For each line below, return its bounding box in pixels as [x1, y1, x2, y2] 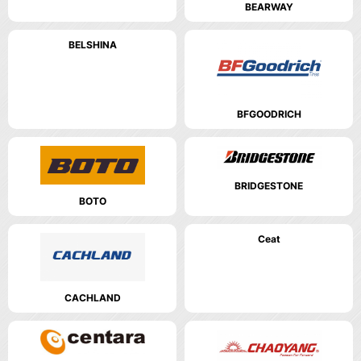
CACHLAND [64, 292, 121, 305]
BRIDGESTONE [234, 179, 303, 192]
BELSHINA [68, 38, 117, 51]
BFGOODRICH [236, 107, 301, 120]
